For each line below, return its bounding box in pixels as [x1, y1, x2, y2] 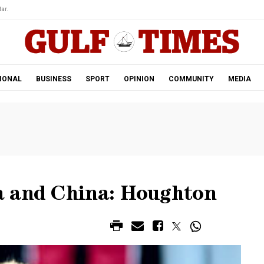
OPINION [123, 75, 154, 83]
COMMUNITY [168, 75, 214, 83]
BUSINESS [35, 75, 71, 83]
